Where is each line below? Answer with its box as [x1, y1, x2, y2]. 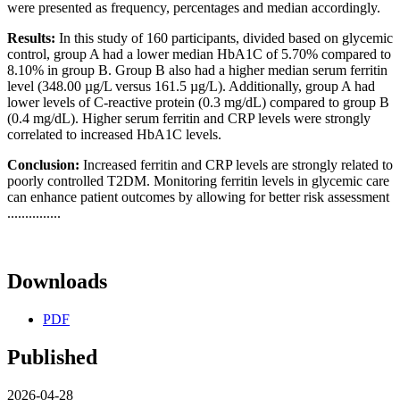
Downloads [7, 270, 107, 294]
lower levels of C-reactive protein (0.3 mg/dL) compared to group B [7, 95, 389, 111]
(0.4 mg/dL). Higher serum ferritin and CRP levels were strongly [7, 111, 371, 127]
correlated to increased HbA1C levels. [7, 127, 221, 143]
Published [7, 346, 97, 370]
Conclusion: [7, 157, 79, 173]
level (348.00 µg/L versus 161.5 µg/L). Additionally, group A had [7, 79, 375, 95]
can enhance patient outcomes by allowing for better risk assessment [7, 189, 389, 205]
